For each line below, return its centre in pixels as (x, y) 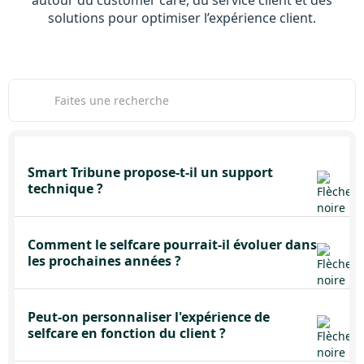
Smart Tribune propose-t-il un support (150, 172)
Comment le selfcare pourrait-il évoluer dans (172, 245)
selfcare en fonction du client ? (127, 333)
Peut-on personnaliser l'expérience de (149, 317)
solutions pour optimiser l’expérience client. (182, 18)
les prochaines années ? (104, 261)
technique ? (65, 188)
